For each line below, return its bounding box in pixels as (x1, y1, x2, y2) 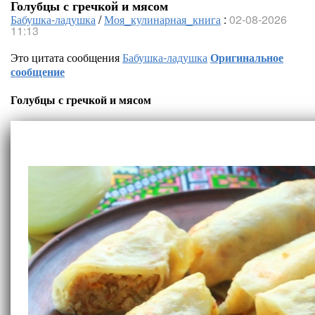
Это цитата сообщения (11, 49, 122, 65)
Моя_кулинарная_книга (104, 11, 221, 27)
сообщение (11, 63, 65, 79)
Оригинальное (210, 49, 283, 65)
